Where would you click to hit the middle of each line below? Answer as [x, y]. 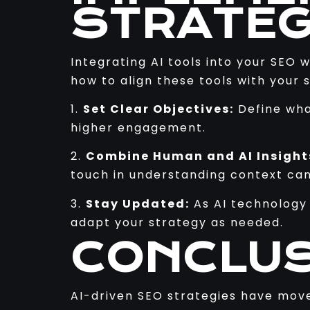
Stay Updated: [138, 203]
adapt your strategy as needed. [177, 222]
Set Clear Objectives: [158, 109]
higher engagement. [138, 127]
